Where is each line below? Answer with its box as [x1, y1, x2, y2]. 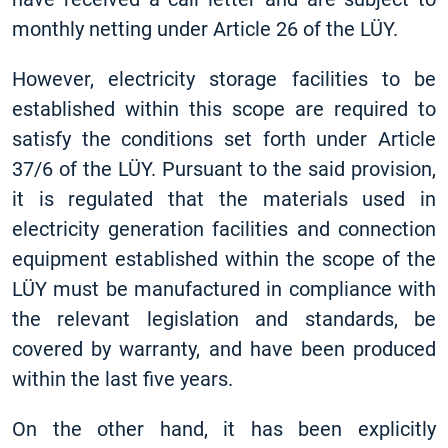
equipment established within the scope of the [12, 247, 436, 271]
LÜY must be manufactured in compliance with [12, 277, 436, 301]
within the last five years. [12, 367, 233, 391]
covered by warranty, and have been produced [12, 337, 436, 361]
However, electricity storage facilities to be [12, 67, 436, 91]
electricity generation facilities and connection [12, 217, 436, 241]
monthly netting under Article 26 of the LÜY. [12, 17, 398, 41]
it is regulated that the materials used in [12, 187, 436, 211]
